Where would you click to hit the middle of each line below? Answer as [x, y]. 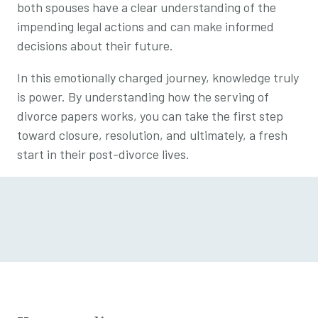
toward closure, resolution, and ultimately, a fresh [152, 135]
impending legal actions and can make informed [146, 26]
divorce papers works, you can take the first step [150, 115]
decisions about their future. [95, 45]
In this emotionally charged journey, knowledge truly [158, 77]
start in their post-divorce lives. [103, 154]
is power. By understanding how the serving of [143, 96]
